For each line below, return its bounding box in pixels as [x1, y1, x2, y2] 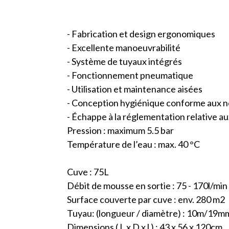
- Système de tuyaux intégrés [66, 56, 182, 67]
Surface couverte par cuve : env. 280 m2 [66, 194, 225, 205]
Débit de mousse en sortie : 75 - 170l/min [66, 180, 227, 192]
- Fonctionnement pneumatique [66, 70, 193, 81]
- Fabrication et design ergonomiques [66, 28, 215, 40]
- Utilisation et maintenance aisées [66, 83, 202, 95]
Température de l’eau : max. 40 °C [66, 139, 200, 150]
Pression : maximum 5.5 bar [66, 125, 174, 136]
